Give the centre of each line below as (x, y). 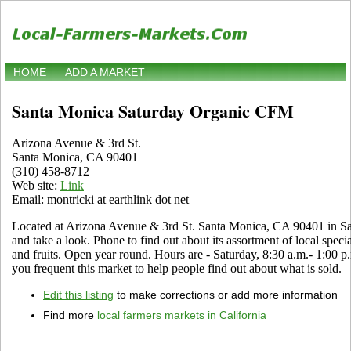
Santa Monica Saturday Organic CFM (153, 111)
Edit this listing (78, 295)
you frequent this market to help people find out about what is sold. (177, 269)
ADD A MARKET (105, 72)
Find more (70, 315)
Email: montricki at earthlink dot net (100, 200)
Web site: (36, 186)
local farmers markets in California (182, 315)
